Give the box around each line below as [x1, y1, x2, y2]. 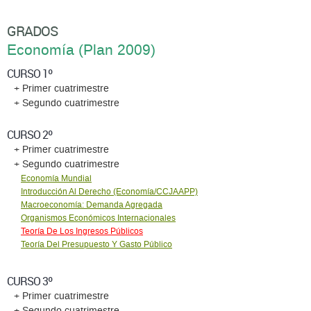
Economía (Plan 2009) [7, 42, 155, 58]
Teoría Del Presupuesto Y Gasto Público [21, 239, 172, 249]
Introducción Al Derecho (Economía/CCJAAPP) [21, 186, 198, 196]
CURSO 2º [7, 126, 52, 142]
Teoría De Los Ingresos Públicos [21, 226, 143, 236]
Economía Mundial [21, 173, 92, 183]
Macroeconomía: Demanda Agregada [21, 199, 162, 210]
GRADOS [7, 21, 58, 40]
